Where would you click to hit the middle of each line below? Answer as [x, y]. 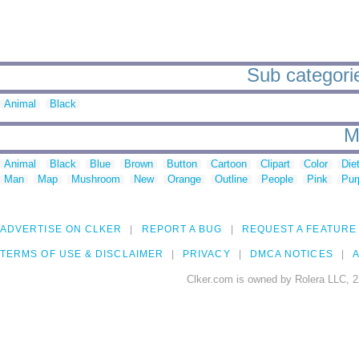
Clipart [275, 164]
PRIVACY [207, 254]
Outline [231, 179]
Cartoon [229, 164]
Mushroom [96, 179]
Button [182, 164]
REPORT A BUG [182, 230]
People [277, 179]
